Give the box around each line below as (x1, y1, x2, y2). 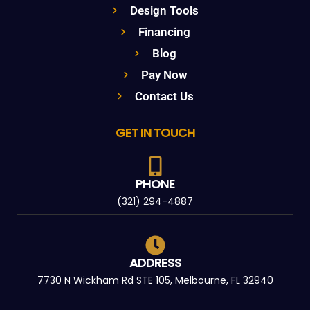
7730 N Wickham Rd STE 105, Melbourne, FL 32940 (37, 273, 273, 287)
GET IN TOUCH (115, 123, 195, 141)
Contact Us (135, 89, 194, 103)
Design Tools (130, 3, 199, 17)
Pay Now (141, 67, 188, 82)
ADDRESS (129, 253, 181, 271)
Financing (138, 24, 191, 39)
